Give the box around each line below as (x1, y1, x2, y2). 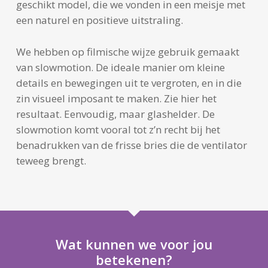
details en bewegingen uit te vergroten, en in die (16, 75, 242, 90)
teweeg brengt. (16, 153, 86, 167)
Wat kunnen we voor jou (55, 234, 212, 253)
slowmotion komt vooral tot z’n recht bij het (16, 122, 220, 136)
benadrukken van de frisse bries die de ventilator (16, 138, 247, 152)
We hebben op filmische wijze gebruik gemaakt (16, 44, 239, 59)
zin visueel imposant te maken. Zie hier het (16, 91, 217, 105)
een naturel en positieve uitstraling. (16, 13, 183, 27)
